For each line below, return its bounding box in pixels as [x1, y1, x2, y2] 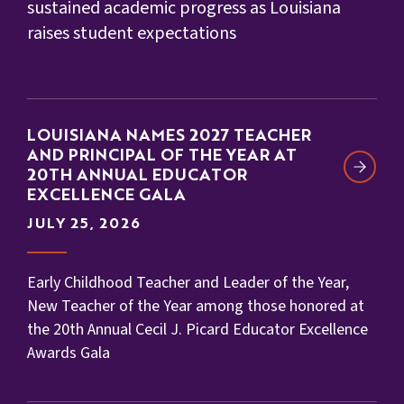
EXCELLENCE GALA [27, 188, 186, 205]
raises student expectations [27, 21, 236, 47]
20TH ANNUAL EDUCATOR [27, 168, 247, 185]
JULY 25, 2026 [27, 217, 142, 233]
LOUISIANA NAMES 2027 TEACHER [27, 128, 311, 145]
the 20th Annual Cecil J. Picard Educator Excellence [27, 318, 368, 342]
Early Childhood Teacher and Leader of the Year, [27, 271, 349, 295]
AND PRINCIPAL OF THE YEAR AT [27, 148, 297, 165]
